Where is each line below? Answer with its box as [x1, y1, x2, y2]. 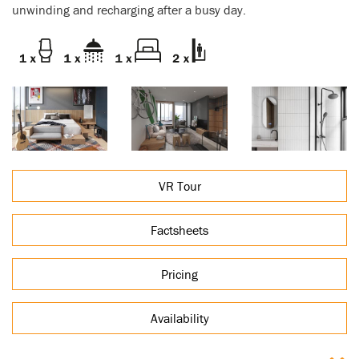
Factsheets [151, 221, 208, 238]
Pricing [161, 265, 198, 282]
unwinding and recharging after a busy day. [12, 2, 246, 18]
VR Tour [158, 177, 201, 194]
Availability [150, 309, 209, 326]
